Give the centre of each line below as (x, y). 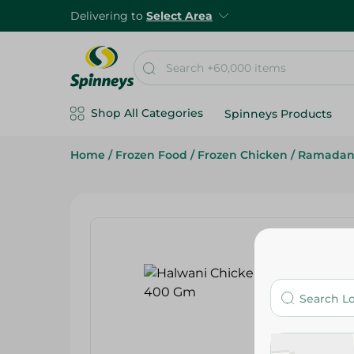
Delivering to (108, 16)
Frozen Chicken (243, 155)
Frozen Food (151, 155)
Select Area (179, 16)
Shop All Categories (147, 113)
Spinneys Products (278, 114)
